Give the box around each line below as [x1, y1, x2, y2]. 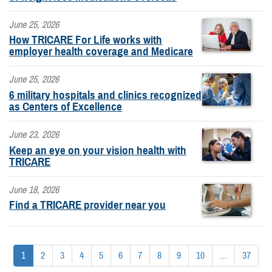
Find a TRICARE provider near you [9, 198, 166, 212]
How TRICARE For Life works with [9, 33, 162, 47]
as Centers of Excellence [9, 100, 122, 114]
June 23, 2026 [9, 128, 59, 141]
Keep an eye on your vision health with [9, 143, 186, 157]
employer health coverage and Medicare [9, 44, 193, 59]
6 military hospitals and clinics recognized [9, 88, 202, 103]
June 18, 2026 [9, 183, 59, 196]
